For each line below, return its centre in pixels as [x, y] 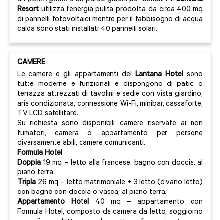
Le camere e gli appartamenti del [76, 75]
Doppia [30, 164]
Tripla [27, 183]
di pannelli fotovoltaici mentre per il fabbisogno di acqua [110, 20]
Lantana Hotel [159, 75]
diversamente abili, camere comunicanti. [81, 144]
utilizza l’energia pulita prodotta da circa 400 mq [122, 10]
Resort [29, 10]
